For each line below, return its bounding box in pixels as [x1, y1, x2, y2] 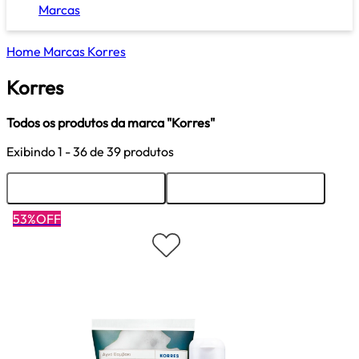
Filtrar [232, 182, 260, 195]
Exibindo [6, 143, 58, 159]
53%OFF [13, 210, 61, 227]
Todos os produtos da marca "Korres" [6, 114, 215, 131]
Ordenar [67, 182, 105, 195]
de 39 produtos [90, 143, 174, 159]
